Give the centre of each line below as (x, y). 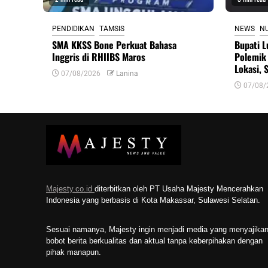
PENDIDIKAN (73, 28)
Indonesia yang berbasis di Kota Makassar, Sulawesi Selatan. (153, 200)
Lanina (127, 73)
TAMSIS (112, 28)
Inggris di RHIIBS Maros (99, 57)
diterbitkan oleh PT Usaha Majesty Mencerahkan (179, 188)
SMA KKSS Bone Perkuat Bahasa (114, 45)
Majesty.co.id (70, 188)
